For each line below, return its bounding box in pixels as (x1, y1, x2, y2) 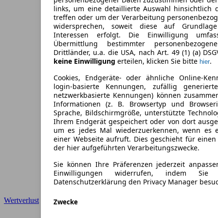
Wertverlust (4, 196, 39, 204)
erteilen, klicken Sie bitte (115, 56, 200, 66)
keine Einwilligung (54, 56, 115, 66)
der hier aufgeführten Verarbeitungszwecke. (54, 143, 200, 153)
